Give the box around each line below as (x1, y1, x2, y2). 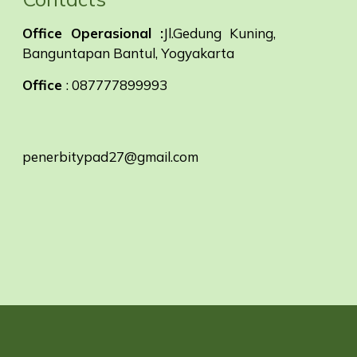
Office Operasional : (22, 24, 164, 41)
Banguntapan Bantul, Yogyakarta (22, 44, 235, 61)
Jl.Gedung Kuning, (163, 24, 277, 41)
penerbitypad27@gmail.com (22, 147, 199, 165)
